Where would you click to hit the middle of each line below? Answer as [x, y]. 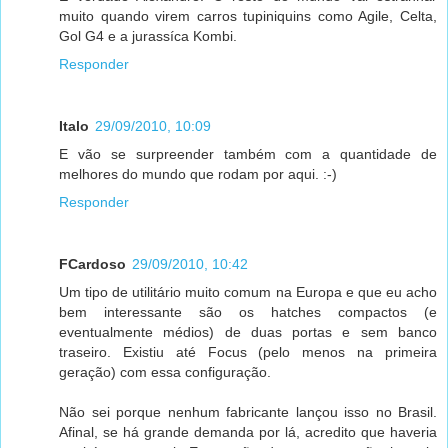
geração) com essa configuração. [165, 371]
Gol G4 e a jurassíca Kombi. [148, 35]
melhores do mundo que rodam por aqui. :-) [198, 173]
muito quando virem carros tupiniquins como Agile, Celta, [248, 15]
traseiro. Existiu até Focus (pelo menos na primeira [248, 351]
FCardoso [92, 263]
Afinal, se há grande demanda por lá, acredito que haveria [248, 431]
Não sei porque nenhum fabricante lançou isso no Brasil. [248, 411]
